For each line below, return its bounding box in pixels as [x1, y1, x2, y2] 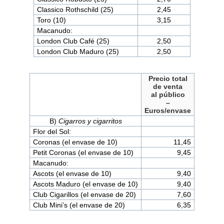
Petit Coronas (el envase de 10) [32, 148, 133, 156]
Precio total [148, 74, 187, 82]
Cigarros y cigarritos [58, 116, 122, 125]
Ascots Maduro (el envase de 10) [32, 179, 138, 188]
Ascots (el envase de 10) [32, 169, 111, 177]
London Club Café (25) [36, 36, 109, 45]
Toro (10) [36, 15, 66, 24]
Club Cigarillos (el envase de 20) [32, 190, 136, 198]
